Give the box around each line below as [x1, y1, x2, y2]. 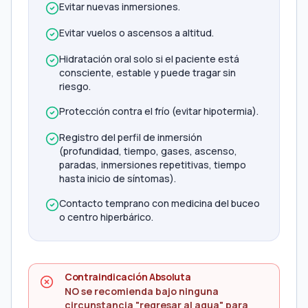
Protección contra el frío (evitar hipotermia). [59, 104, 258, 118]
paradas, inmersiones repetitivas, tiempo [59, 158, 246, 171]
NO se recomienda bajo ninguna [65, 285, 219, 298]
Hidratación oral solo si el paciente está [59, 52, 239, 65]
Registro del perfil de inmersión [59, 131, 202, 144]
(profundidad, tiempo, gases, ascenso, [59, 144, 237, 157]
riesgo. [59, 80, 91, 93]
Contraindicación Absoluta [65, 270, 191, 283]
